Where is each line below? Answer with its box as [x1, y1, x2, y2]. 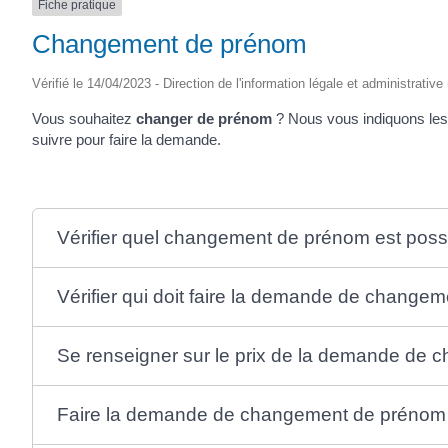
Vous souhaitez [32, 109, 136, 127]
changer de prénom [136, 109, 272, 127]
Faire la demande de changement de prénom [56, 403, 446, 425]
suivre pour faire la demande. [32, 130, 221, 148]
